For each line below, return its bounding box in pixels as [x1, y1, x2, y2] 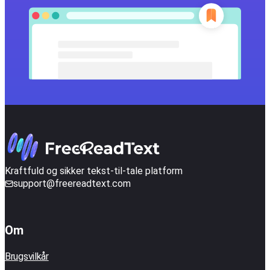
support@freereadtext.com [13, 178, 131, 190]
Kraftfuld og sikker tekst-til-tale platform [5, 165, 183, 177]
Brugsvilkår [5, 251, 49, 263]
